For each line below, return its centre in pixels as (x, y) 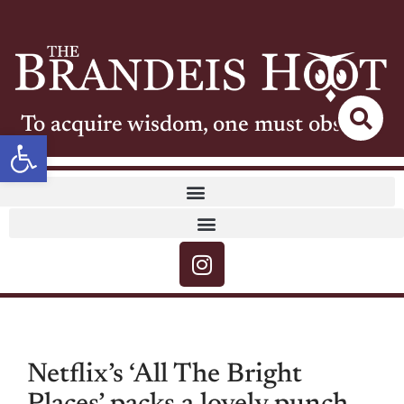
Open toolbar (83, 143)
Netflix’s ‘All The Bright (165, 376)
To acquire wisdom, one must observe (202, 126)
